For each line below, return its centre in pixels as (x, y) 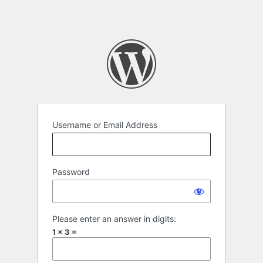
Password (71, 172)
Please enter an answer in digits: (114, 219)
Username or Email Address (105, 125)
